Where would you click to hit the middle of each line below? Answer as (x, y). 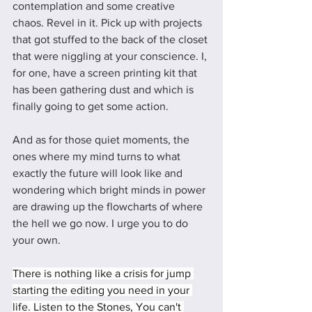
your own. (38, 240)
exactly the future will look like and (99, 173)
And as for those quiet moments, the (102, 139)
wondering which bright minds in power (110, 189)
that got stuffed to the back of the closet (111, 39)
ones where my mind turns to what (98, 156)
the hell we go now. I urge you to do (102, 223)
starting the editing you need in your (102, 290)
